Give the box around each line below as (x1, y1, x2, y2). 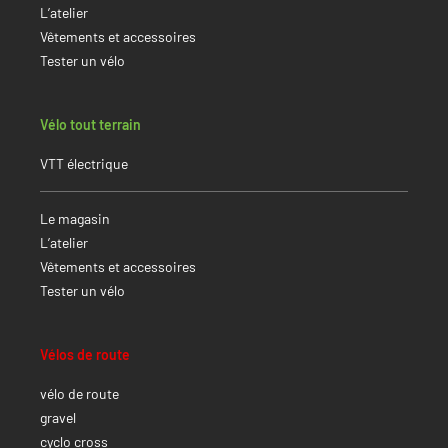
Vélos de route (40, 346, 130, 363)
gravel (40, 409, 76, 426)
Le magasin (40, 210, 110, 227)
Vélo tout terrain (40, 116, 141, 133)
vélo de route (40, 385, 119, 402)
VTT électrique (40, 155, 128, 172)
